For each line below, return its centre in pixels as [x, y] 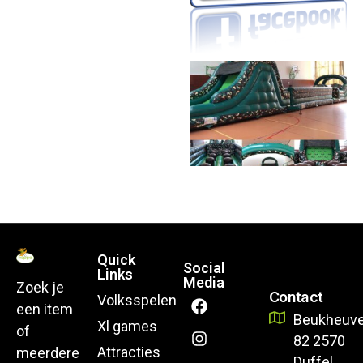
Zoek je [40, 287]
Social [205, 267]
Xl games [128, 326]
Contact [296, 297]
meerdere [48, 352]
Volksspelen [137, 300]
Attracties [129, 352]
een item [45, 309]
